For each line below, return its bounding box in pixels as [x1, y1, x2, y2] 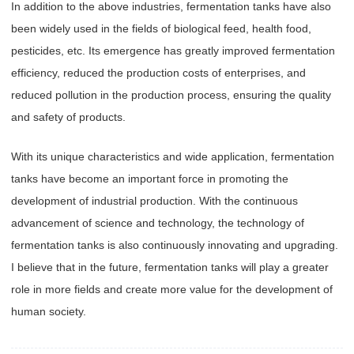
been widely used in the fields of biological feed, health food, [11, 21, 311, 35]
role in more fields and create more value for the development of [11, 282, 333, 296]
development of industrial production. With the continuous [11, 194, 298, 207]
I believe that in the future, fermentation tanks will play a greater [11, 260, 329, 273]
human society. [11, 304, 86, 318]
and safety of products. [11, 110, 126, 123]
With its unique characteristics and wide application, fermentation [11, 149, 334, 163]
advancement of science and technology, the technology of [11, 216, 304, 229]
